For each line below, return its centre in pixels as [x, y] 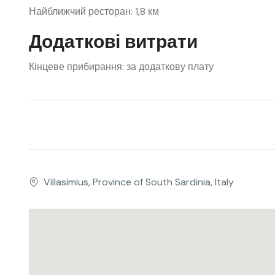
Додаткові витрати [113, 41]
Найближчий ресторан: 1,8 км [94, 11]
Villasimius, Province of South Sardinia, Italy [139, 182]
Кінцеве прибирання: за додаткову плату [121, 67]
